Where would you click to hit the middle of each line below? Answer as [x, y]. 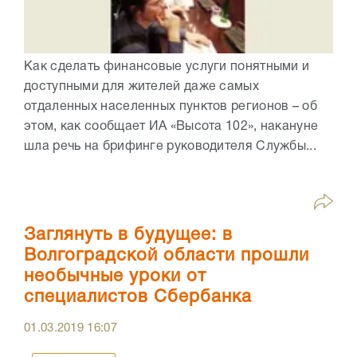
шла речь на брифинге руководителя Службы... [170, 147]
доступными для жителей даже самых [141, 87]
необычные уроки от [115, 277]
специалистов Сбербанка [138, 298]
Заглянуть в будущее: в [128, 235]
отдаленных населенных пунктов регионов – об [171, 107]
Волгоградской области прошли [167, 256]
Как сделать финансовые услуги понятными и [167, 67]
